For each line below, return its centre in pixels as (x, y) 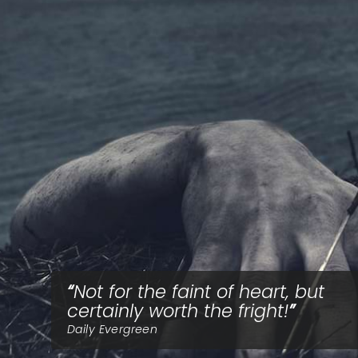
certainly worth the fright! (178, 311)
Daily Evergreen (113, 329)
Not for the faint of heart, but (199, 292)
